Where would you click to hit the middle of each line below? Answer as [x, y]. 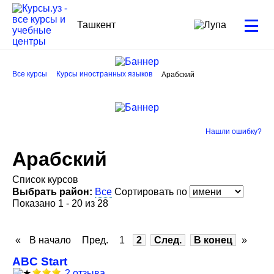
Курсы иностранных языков [104, 74]
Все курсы [30, 74]
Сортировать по [152, 192]
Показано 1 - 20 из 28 [60, 203]
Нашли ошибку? [234, 131]
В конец [213, 240]
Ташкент [96, 24]
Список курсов [46, 180]
